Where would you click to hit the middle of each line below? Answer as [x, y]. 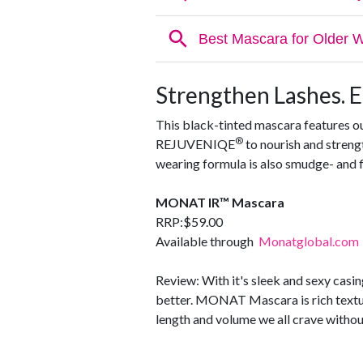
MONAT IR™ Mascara [220, 203]
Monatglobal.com [309, 241]
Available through [207, 241]
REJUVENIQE [195, 144]
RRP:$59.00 [189, 222]
